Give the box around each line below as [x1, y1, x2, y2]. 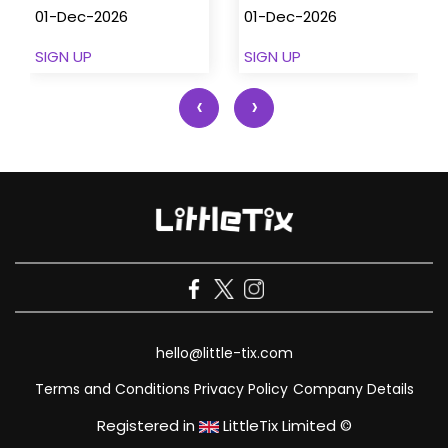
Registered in [96, 414, 199, 436]
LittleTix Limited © [218, 414, 352, 436]
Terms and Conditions [34, 378, 190, 399]
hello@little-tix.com [155, 342, 293, 363]
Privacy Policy [194, 378, 288, 399]
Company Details [292, 378, 414, 399]
